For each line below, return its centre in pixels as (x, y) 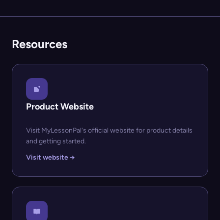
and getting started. (56, 141)
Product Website (60, 107)
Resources (40, 44)
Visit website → (50, 157)
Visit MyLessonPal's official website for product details (109, 130)
